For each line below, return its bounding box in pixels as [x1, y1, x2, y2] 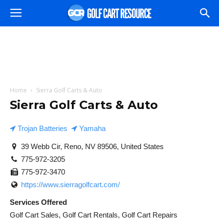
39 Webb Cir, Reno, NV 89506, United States [19, 142, 164, 151]
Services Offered [10, 198, 67, 206]
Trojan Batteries [16, 124, 67, 132]
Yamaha [77, 124, 106, 132]
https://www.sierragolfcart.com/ [21, 180, 120, 189]
